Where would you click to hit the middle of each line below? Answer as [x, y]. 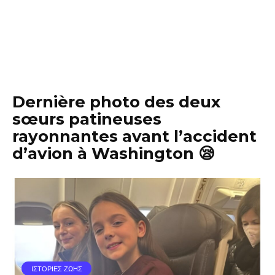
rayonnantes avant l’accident [134, 136]
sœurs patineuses [87, 119]
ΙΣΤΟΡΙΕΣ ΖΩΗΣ [56, 269]
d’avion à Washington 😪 [114, 153]
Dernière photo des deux [116, 102]
